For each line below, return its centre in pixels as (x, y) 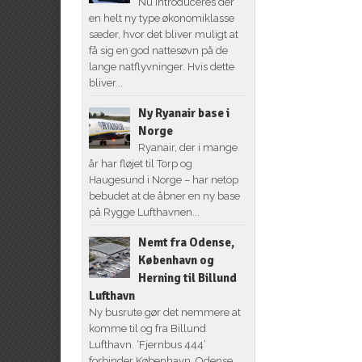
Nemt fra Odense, (186, 242)
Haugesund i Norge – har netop (163, 179)
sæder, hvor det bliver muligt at (163, 34)
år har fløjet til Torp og (140, 163)
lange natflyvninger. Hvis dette (161, 66)
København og (176, 260)
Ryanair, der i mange (187, 147)
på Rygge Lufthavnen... (144, 212)
